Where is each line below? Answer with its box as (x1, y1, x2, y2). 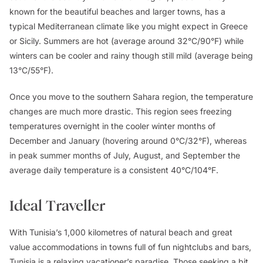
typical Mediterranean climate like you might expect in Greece (9, 21, 248, 31)
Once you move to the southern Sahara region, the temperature (9, 92, 253, 102)
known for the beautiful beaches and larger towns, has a (9, 6, 225, 16)
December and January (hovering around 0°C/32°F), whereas (9, 136, 247, 146)
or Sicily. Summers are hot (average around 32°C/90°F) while (9, 36, 244, 46)
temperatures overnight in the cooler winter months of (9, 121, 215, 131)
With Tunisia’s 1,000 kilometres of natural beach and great (9, 227, 232, 237)
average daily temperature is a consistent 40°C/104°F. (9, 165, 218, 175)
